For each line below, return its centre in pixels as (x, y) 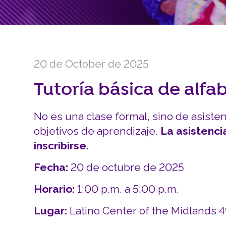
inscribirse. (62, 146)
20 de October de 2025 (92, 64)
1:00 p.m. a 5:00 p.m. (128, 189)
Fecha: (51, 167)
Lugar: (52, 211)
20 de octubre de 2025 (126, 167)
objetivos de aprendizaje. (97, 131)
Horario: (56, 189)
